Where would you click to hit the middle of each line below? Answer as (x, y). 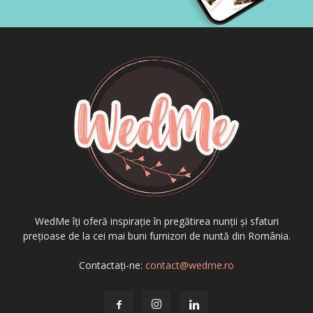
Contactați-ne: (112, 265)
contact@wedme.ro (190, 265)
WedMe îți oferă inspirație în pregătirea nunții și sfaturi (156, 221)
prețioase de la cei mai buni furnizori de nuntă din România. (156, 236)
